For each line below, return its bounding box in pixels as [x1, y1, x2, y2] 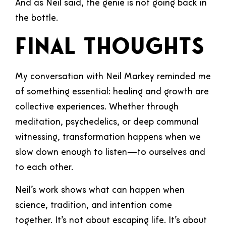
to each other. [15, 163, 73, 173]
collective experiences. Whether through [15, 102, 179, 112]
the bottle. [15, 14, 58, 24]
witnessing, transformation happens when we [15, 133, 201, 143]
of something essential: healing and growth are [15, 87, 209, 97]
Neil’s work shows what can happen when [15, 185, 185, 195]
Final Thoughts [15, 37, 204, 60]
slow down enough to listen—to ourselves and [15, 148, 205, 158]
